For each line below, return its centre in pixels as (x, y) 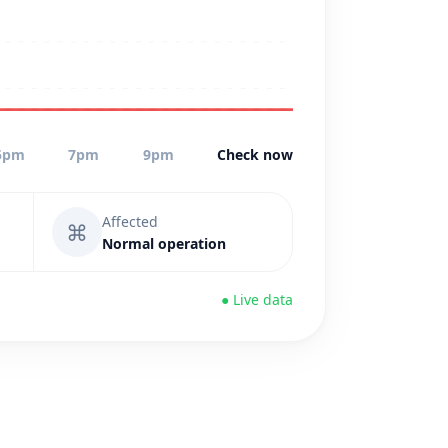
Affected (130, 221)
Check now (255, 154)
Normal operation (164, 243)
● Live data (257, 299)
